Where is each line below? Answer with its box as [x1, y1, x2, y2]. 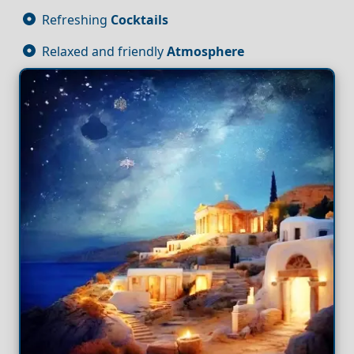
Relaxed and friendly [42, 42, 167, 60]
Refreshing [42, 10, 111, 28]
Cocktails [111, 10, 168, 28]
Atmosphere [167, 42, 244, 60]
